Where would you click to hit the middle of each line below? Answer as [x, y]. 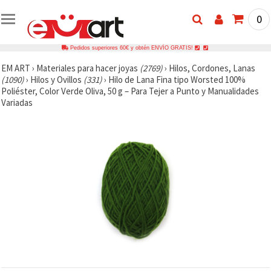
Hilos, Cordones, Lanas [212, 68]
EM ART [16, 68]
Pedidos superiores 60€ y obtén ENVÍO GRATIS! [131, 47]
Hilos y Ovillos [57, 79]
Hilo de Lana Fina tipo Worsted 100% [177, 79]
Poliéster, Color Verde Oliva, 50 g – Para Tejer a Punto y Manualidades [130, 91]
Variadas [17, 102]
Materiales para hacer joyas [88, 68]
